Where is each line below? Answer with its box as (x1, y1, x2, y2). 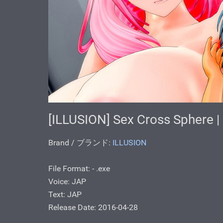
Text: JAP (48, 190, 82, 200)
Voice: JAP (48, 177, 86, 187)
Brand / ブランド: (48, 138, 112, 148)
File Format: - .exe (48, 164, 110, 174)
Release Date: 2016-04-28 (48, 203, 138, 213)
